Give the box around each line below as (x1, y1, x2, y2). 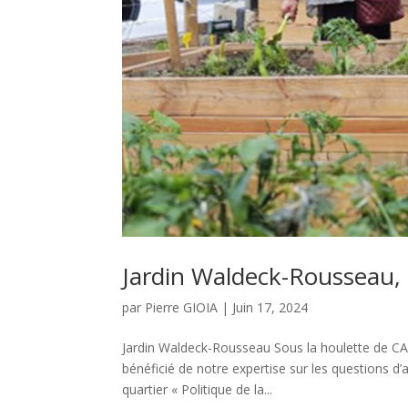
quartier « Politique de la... (122, 381, 273, 399)
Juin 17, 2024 (232, 299, 309, 317)
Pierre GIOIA (145, 299, 219, 317)
